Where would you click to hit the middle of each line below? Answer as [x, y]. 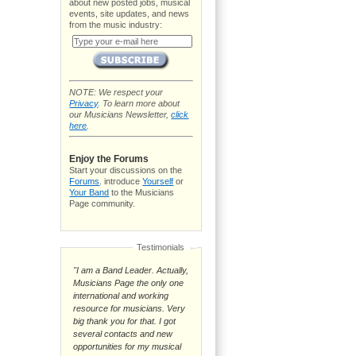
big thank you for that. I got [125, 321]
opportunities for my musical [128, 346]
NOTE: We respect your [116, 92]
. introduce [121, 181]
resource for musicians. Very [130, 308]
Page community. [103, 203]
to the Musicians [142, 192]
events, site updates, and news [130, 14]
